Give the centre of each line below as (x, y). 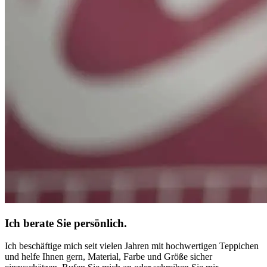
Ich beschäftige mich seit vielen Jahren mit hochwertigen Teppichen (132, 246)
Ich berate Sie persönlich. (66, 223)
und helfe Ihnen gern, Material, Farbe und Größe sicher (108, 257)
